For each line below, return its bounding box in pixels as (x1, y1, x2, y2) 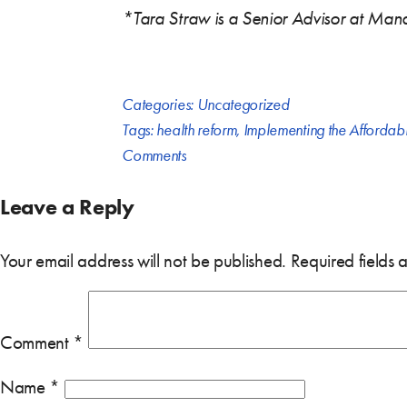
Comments (122, 144, 186, 165)
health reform (156, 119, 237, 140)
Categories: (122, 94, 197, 114)
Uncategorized (196, 94, 290, 114)
